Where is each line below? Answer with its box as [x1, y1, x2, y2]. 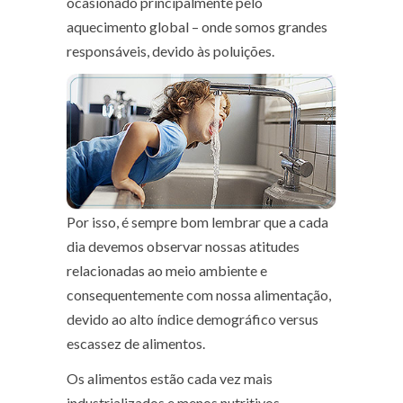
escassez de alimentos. [67, 334, 205, 352]
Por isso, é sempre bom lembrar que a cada [67, 212, 328, 230]
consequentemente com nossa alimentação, [67, 285, 331, 303]
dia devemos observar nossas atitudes [67, 237, 300, 255]
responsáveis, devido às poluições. [67, 42, 274, 60]
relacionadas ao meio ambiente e [67, 261, 267, 279]
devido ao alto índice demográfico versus [67, 309, 318, 327]
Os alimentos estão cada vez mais [67, 369, 273, 387]
